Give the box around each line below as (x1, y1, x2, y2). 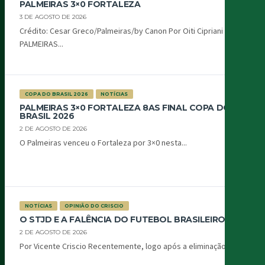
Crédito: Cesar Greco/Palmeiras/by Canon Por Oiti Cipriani (20, 25, 223, 38)
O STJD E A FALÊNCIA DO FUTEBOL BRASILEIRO (20, 214, 225, 225)
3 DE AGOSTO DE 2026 (20, 13, 86, 21)
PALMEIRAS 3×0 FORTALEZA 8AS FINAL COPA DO (20, 102, 231, 114)
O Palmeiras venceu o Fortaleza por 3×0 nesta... (20, 137, 187, 150)
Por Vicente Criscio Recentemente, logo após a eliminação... (20, 241, 231, 253)
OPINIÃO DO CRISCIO (64, 203, 124, 209)
